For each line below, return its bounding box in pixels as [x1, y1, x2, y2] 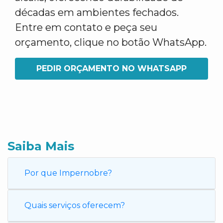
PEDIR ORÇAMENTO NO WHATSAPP [36, 64, 187, 73]
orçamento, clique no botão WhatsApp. [15, 36, 207, 48]
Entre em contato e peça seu [15, 21, 157, 33]
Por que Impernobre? [24, 168, 112, 178]
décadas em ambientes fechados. [15, 6, 179, 18]
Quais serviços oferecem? [24, 201, 125, 210]
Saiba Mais [7, 139, 74, 153]
